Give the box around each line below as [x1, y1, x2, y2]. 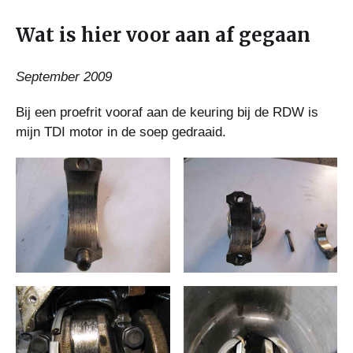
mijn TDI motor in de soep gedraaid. [16, 124, 226, 139]
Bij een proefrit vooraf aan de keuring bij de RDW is [16, 104, 318, 120]
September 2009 [16, 69, 112, 84]
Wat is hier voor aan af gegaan [16, 22, 310, 47]
